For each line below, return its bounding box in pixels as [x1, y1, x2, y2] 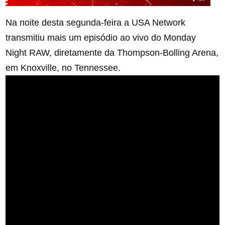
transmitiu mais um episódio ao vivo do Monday [6, 33, 196, 43]
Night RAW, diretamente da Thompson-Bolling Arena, [6, 48, 219, 58]
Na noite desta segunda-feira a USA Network [6, 18, 186, 28]
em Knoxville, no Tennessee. [6, 63, 121, 73]
